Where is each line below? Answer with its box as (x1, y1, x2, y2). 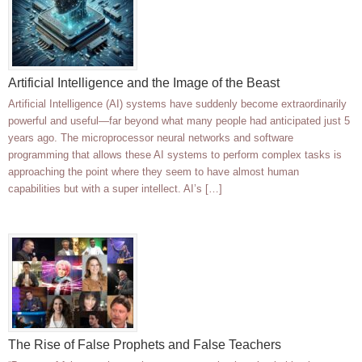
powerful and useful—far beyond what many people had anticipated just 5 (8, 115, 350, 128)
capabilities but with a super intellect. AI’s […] (8, 183, 222, 196)
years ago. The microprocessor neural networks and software (8, 132, 293, 145)
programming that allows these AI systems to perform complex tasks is (8, 149, 342, 162)
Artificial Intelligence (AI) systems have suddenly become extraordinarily (8, 98, 347, 111)
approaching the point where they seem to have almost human (8, 166, 299, 179)
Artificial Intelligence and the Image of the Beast (8, 76, 280, 90)
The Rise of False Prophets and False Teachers (8, 338, 281, 352)
